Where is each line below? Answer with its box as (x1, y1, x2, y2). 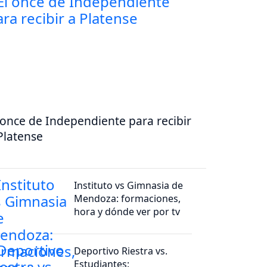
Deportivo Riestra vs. (74, 244, 168, 257)
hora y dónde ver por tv (74, 204, 181, 218)
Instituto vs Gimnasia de (74, 178, 184, 192)
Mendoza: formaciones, (74, 191, 181, 205)
